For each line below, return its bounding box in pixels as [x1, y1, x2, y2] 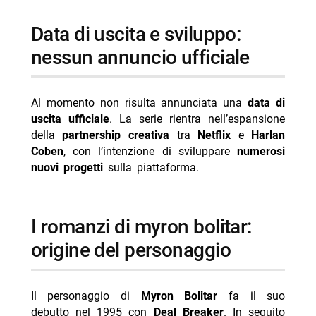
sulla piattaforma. [102, 161, 199, 175]
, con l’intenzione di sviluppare [63, 145, 238, 159]
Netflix [197, 128, 231, 142]
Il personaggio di [30, 289, 141, 303]
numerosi [237, 145, 286, 159]
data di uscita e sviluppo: [30, 22, 44, 46]
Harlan [251, 128, 286, 142]
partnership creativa [62, 128, 169, 142]
